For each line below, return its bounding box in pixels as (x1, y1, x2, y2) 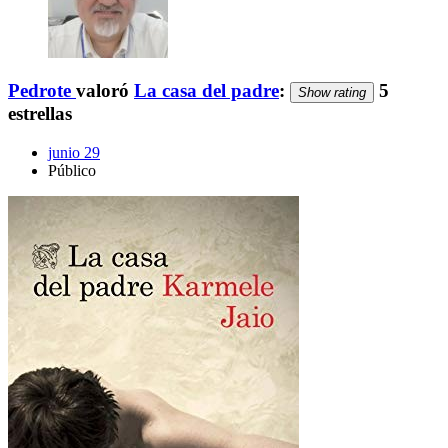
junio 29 (48, 144, 100, 162)
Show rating (298, 85, 366, 101)
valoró (76, 80, 134, 102)
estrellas (8, 103, 72, 125)
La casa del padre (134, 80, 279, 102)
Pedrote (8, 80, 71, 102)
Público (48, 162, 96, 180)
